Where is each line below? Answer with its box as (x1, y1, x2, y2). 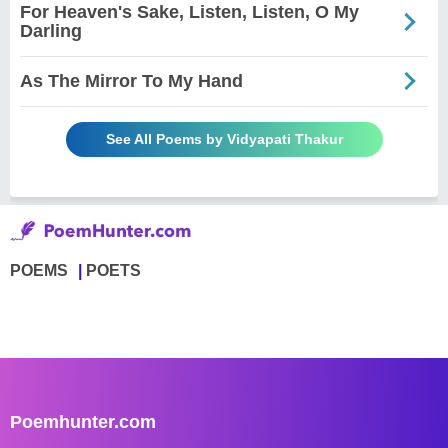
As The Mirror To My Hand (20, 70, 243, 91)
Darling (20, 20, 82, 41)
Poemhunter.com (10, 411, 156, 432)
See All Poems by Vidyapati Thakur (105, 130, 343, 147)
